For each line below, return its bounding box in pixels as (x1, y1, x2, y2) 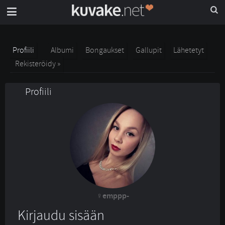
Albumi (51, 45, 74, 55)
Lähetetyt (173, 45, 204, 55)
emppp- (102, 191, 129, 201)
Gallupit (136, 45, 162, 55)
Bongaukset (85, 45, 124, 55)
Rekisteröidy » (15, 59, 60, 69)
